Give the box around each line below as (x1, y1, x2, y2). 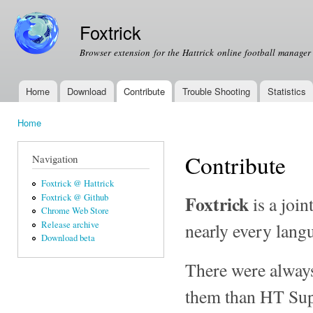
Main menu (7, 92, 62, 108)
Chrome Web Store (41, 205, 109, 217)
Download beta (41, 232, 95, 245)
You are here (17, 128, 73, 143)
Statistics (267, 85, 306, 98)
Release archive (41, 218, 99, 231)
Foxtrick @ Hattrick (41, 177, 114, 190)
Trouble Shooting (182, 85, 250, 98)
